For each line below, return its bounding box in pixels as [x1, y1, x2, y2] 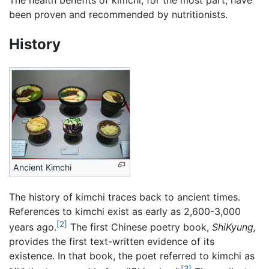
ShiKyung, [212, 221, 256, 234]
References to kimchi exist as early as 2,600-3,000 [9, 205, 241, 218]
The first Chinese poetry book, [67, 221, 212, 234]
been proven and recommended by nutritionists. [9, 8, 228, 21]
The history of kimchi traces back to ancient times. [9, 191, 240, 204]
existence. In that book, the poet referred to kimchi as [9, 250, 255, 262]
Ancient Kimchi [13, 162, 71, 173]
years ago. [9, 221, 56, 234]
